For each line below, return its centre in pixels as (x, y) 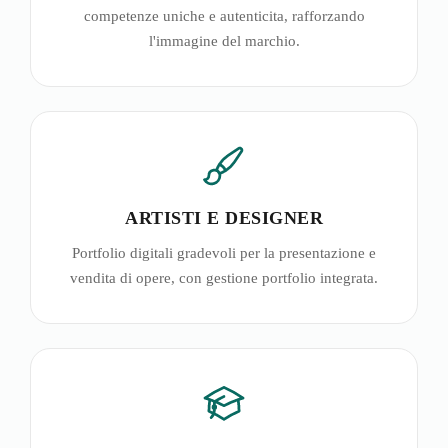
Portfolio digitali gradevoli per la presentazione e (224, 252)
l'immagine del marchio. (224, 40)
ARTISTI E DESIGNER (224, 217)
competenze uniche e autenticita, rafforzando (224, 15)
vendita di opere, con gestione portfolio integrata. (224, 277)
